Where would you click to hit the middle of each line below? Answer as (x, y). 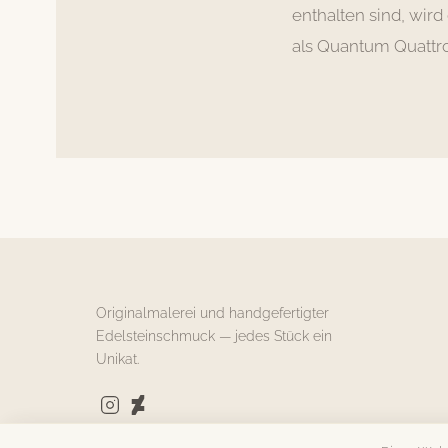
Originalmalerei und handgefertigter (212, 312)
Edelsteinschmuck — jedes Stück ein (214, 335)
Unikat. (117, 358)
